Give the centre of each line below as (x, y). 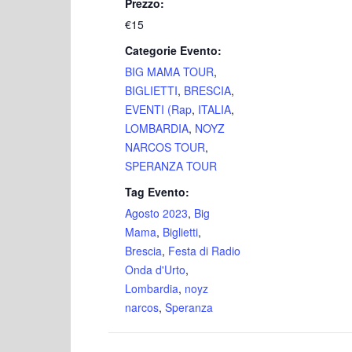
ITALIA (214, 110)
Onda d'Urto (155, 270)
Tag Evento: (157, 192)
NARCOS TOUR (165, 147)
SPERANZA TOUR (171, 166)
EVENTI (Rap (158, 110)
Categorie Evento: (173, 51)
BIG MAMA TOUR (169, 72)
